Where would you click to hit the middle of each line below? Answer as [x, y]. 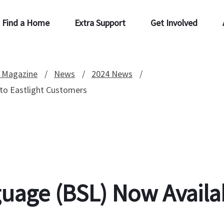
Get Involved [174, 23]
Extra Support [100, 23]
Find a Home [26, 23]
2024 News [112, 74]
